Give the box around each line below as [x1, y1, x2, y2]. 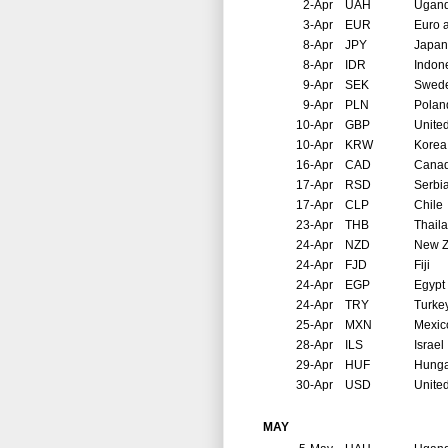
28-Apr [296, 338, 333, 353]
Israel [414, 338, 444, 353]
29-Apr [296, 358, 333, 373]
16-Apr [296, 158, 333, 173]
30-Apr [296, 378, 333, 393]
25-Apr [296, 318, 333, 333]
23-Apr [296, 218, 333, 233]
